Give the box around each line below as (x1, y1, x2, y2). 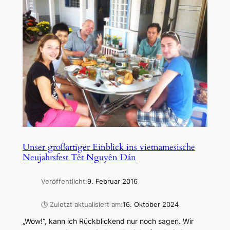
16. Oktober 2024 (122, 200, 179, 208)
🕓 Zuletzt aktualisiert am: (41, 200, 123, 208)
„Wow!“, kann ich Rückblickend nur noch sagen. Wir (22, 217, 194, 226)
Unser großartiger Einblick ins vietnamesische (22, 141, 195, 154)
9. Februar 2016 (87, 178, 138, 186)
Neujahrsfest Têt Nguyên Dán (22, 151, 136, 164)
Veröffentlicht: (41, 178, 87, 186)
